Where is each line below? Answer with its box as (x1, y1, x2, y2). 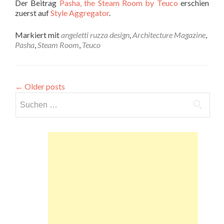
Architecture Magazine (132, 30, 205, 39)
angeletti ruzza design (61, 30, 129, 39)
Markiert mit (15, 30, 61, 39)
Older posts (23, 81, 65, 91)
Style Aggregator (50, 8, 109, 17)
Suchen (15, 93, 39, 102)
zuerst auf (15, 8, 50, 17)
